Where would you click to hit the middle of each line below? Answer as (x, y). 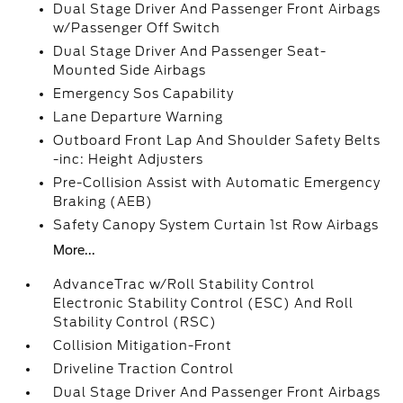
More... (75, 250)
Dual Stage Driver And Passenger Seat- (190, 51)
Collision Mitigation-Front (143, 345)
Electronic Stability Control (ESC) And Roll (204, 303)
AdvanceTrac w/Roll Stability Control (184, 284)
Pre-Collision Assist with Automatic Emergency (217, 183)
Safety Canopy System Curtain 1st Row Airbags (216, 225)
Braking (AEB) (103, 201)
